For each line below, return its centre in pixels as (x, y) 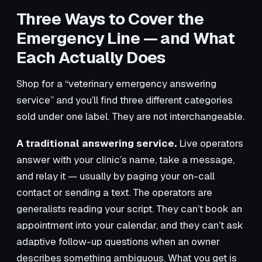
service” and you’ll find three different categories (125, 100)
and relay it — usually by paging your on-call (116, 176)
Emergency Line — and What (126, 38)
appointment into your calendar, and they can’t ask (130, 225)
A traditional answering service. (96, 143)
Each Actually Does (91, 57)
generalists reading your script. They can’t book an (129, 208)
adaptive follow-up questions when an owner (118, 241)
